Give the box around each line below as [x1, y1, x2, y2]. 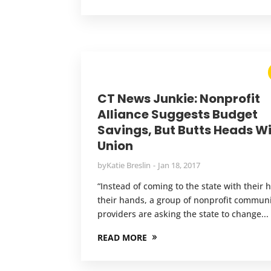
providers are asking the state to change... [97, 207, 269, 220]
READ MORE [97, 231, 148, 243]
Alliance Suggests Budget [97, 105, 258, 123]
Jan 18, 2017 [158, 159, 201, 171]
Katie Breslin [106, 159, 151, 171]
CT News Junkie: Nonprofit [97, 90, 261, 107]
